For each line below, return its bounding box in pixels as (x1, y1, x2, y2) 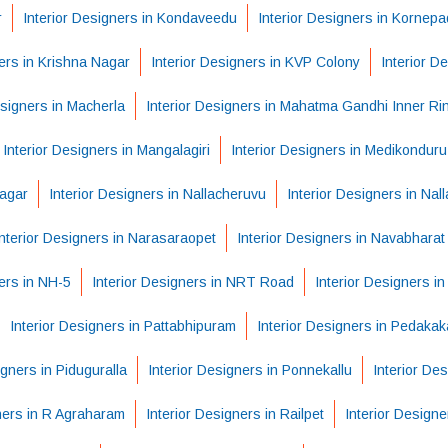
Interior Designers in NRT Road (91, 274, 294, 290)
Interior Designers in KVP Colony (150, 54, 360, 70)
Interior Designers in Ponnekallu (147, 362, 352, 378)
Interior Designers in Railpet (145, 406, 324, 422)
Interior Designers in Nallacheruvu (49, 186, 266, 202)
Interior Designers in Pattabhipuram (9, 318, 236, 334)
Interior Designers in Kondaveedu (22, 10, 237, 26)
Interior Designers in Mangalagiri (3, 142, 210, 158)
